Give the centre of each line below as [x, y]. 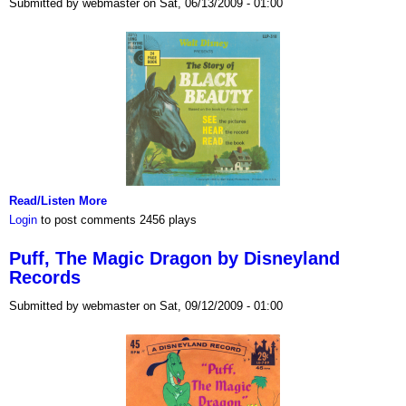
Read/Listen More [58, 200]
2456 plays [168, 220]
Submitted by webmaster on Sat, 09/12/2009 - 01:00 [146, 305]
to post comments [87, 220]
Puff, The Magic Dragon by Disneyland [174, 258]
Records [45, 277]
